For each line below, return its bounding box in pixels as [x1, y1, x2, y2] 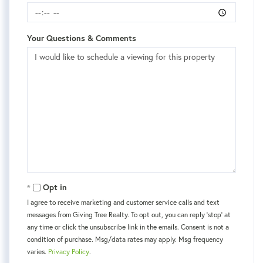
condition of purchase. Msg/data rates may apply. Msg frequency [27, 235, 223, 244]
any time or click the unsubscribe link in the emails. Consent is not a [27, 222, 229, 232]
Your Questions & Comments [27, 33, 136, 44]
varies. [27, 247, 48, 257]
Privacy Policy [48, 247, 89, 257]
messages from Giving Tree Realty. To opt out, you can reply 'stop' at [27, 210, 231, 220]
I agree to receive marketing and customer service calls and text [27, 198, 220, 207]
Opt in [43, 182, 67, 193]
